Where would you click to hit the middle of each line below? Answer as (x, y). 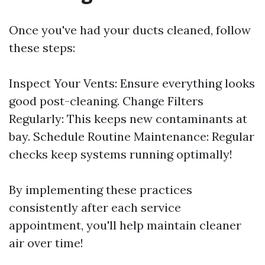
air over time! (46, 243)
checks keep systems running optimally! (121, 154)
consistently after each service (95, 208)
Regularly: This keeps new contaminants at (128, 119)
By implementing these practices (101, 190)
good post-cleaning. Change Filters (106, 101)
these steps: (42, 48)
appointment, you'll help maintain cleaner (125, 225)
